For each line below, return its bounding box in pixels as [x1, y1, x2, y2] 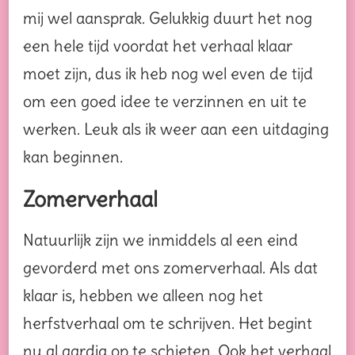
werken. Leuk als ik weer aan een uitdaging [23, 118, 329, 139]
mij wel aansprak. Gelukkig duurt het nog [23, 7, 312, 28]
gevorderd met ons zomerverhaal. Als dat [23, 258, 318, 278]
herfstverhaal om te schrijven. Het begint [23, 313, 312, 334]
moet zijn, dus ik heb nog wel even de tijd [23, 63, 313, 83]
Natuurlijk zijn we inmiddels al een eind [23, 230, 298, 250]
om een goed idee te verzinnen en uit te [23, 90, 307, 111]
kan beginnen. [23, 146, 123, 166]
